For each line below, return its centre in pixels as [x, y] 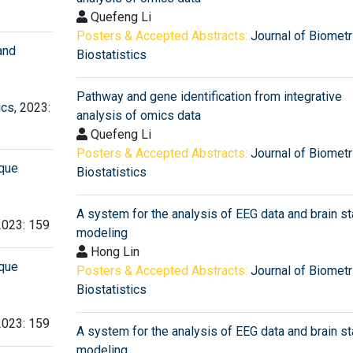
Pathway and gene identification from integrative [209, 96]
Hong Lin [113, 251]
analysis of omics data [138, 115]
